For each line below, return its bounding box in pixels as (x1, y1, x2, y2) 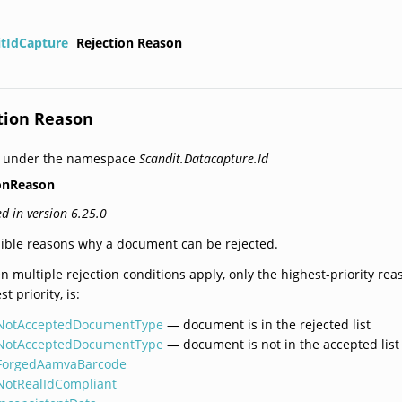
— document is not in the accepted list (163, 335, 400, 353)
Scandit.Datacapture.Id (139, 149, 269, 167)
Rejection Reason (76, 34, 183, 52)
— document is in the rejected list (163, 315, 371, 333)
